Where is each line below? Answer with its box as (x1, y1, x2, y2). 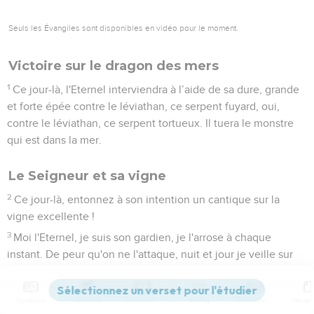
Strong (189, 296, 210, 305)
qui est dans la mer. (7, 134, 102, 146)
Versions (73, 296, 101, 305)
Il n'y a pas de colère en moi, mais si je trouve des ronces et (14, 286, 304, 298)
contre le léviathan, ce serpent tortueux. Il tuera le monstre (7, 117, 294, 129)
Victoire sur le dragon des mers (8, 57, 219, 74)
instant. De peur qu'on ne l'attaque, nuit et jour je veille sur (7, 248, 293, 260)
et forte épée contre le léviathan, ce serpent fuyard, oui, (7, 100, 280, 112)
